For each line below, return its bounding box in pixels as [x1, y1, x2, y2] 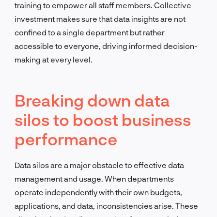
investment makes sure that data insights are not [15, 14, 186, 23]
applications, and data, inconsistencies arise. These [15, 201, 198, 210]
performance [15, 128, 117, 149]
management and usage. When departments [15, 173, 174, 183]
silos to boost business [15, 109, 191, 129]
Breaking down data [15, 90, 170, 110]
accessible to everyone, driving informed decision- [15, 41, 198, 50]
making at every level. [15, 54, 93, 64]
